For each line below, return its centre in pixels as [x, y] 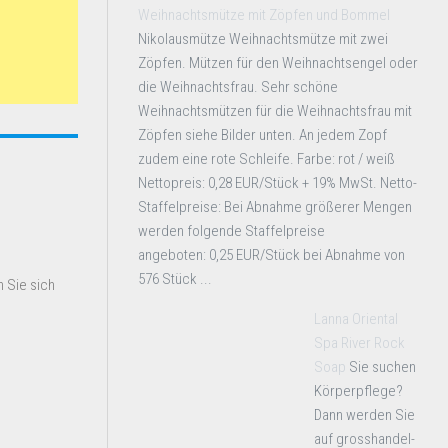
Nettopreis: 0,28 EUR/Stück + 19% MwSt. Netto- [277, 183]
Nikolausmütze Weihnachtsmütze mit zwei [263, 39]
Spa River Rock [359, 343]
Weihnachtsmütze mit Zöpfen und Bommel [264, 15]
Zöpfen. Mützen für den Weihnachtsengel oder [278, 63]
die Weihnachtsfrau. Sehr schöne [238, 87]
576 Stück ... [175, 279]
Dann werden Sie [364, 415]
